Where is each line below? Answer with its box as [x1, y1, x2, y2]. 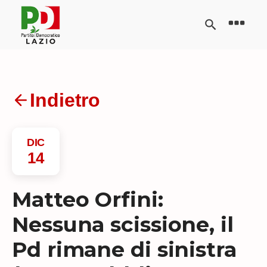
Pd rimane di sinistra [12, 236, 237, 262]
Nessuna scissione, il [12, 211, 234, 237]
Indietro [30, 89, 101, 111]
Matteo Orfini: [12, 186, 163, 212]
